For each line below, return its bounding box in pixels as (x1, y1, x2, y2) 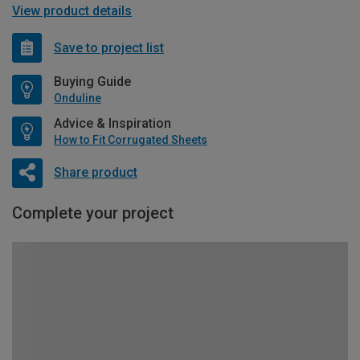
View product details (12, 3, 132, 18)
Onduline (54, 92, 101, 104)
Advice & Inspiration (54, 116, 171, 131)
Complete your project (12, 203, 174, 223)
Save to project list (54, 39, 164, 55)
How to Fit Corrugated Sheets (54, 133, 207, 146)
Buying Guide (54, 74, 131, 89)
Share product (53, 164, 137, 180)
